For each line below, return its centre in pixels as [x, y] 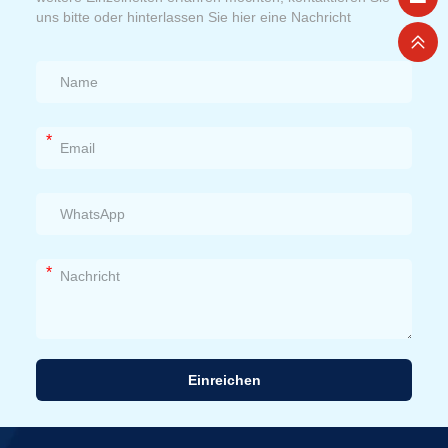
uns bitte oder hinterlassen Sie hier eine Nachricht [193, 16]
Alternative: [69, 411]
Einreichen [224, 379]
